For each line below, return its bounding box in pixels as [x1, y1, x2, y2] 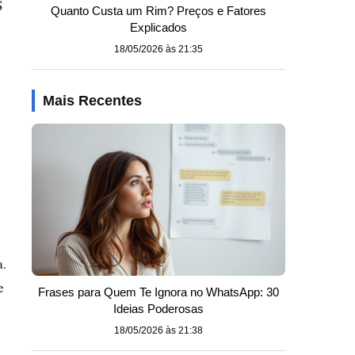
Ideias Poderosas [113, 302, 204, 315]
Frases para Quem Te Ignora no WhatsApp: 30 [38, 285, 279, 299]
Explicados [130, 21, 187, 34]
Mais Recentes [43, 93, 142, 109]
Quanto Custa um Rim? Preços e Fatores [51, 4, 266, 17]
